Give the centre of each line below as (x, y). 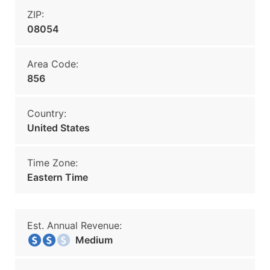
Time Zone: (52, 163)
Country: (47, 113)
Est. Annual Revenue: (74, 225)
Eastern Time (58, 177)
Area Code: (53, 64)
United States (58, 128)
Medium (90, 240)
